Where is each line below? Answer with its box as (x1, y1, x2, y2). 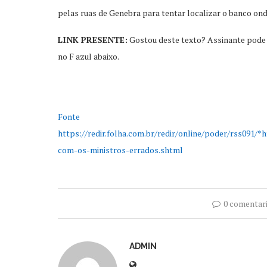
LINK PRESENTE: (58, 34, 128, 45)
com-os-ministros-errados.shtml (58, 144, 183, 156)
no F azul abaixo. (58, 51, 119, 62)
